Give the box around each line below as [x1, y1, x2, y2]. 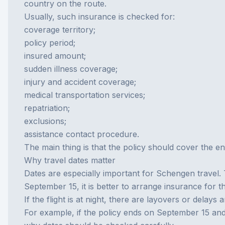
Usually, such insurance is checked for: [24, 12, 175, 22]
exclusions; [24, 116, 66, 126]
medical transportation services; [24, 90, 145, 100]
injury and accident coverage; [24, 77, 136, 87]
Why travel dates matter [24, 155, 116, 165]
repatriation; [24, 103, 70, 113]
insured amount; [24, 51, 86, 61]
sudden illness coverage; [24, 64, 118, 74]
